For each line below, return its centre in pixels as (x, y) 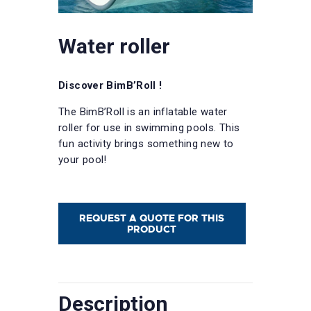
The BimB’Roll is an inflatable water (143, 112)
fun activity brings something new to (146, 144)
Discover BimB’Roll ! (110, 86)
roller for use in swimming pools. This (149, 128)
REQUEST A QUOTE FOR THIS (152, 218)
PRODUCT (152, 229)
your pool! (83, 160)
